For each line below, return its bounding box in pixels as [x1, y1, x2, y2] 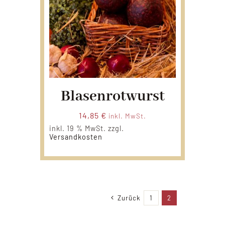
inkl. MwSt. [108, 111, 146, 120]
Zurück [117, 193, 141, 202]
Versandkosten [49, 132, 103, 141]
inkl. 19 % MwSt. [49, 124, 106, 133]
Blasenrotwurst [60, 86, 165, 106]
